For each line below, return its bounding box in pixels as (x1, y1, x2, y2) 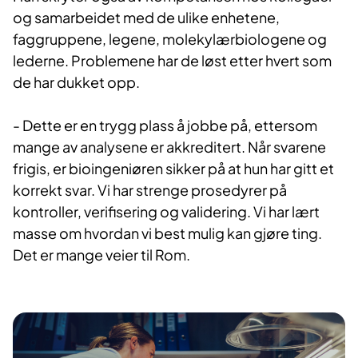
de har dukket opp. (13, 72, 142, 91)
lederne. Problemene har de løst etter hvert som (13, 50, 332, 70)
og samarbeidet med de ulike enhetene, (13, 7, 280, 26)
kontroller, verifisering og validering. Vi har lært (13, 201, 320, 221)
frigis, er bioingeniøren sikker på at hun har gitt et (13, 158, 334, 177)
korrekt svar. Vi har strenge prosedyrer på (13, 180, 287, 199)
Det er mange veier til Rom (13, 245, 186, 264)
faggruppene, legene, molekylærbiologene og (13, 29, 327, 48)
